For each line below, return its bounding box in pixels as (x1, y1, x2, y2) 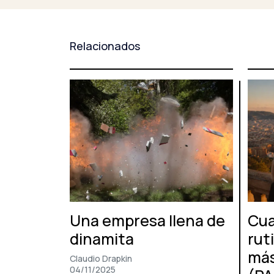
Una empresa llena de (70, 209, 225, 231)
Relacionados (70, 38, 140, 53)
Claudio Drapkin (70, 252, 132, 264)
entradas (69, 4, 146, 30)
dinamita (70, 228, 134, 250)
